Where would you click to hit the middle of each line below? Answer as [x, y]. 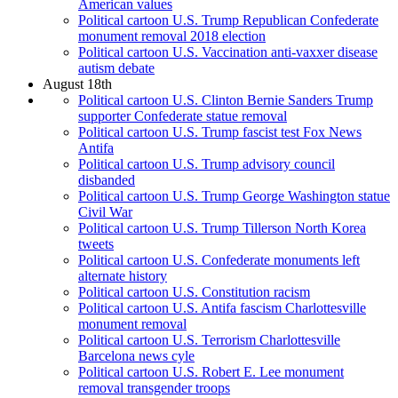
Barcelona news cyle [136, 356]
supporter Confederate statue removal [183, 116]
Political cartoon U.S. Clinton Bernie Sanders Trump [226, 100]
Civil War [105, 212]
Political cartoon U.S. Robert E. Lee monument [211, 372]
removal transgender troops [154, 388]
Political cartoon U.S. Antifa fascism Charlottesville [222, 308]
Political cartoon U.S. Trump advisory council [207, 164]
